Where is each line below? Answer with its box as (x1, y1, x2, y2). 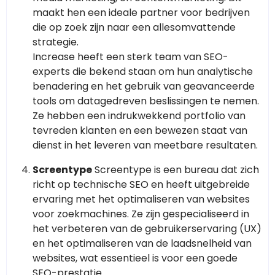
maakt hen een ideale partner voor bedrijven (33, 6, 250, 20)
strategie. (33, 35, 79, 50)
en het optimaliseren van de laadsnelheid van (33, 236, 252, 251)
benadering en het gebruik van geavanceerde (33, 79, 255, 94)
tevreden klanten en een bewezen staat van (33, 123, 247, 138)
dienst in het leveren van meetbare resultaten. (33, 138, 258, 153)
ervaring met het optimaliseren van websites (33, 192, 250, 207)
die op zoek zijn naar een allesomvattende (33, 20, 236, 35)
